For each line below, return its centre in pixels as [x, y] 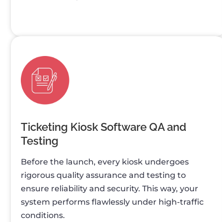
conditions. [43, 216]
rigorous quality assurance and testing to [103, 175]
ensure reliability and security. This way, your [110, 189]
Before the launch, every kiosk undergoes [105, 162]
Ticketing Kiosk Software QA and [104, 127]
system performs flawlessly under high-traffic [112, 202]
